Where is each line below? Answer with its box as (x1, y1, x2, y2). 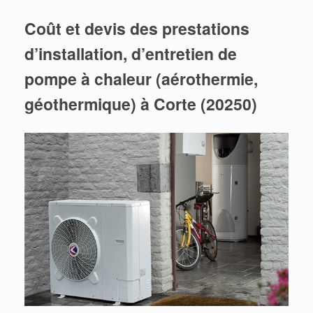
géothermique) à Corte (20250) (24, 92, 257, 116)
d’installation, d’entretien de (24, 42, 237, 66)
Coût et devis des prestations (24, 17, 249, 41)
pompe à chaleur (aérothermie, (24, 67, 258, 91)
